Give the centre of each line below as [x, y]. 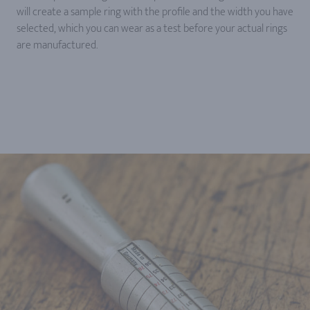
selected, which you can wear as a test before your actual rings [152, 29]
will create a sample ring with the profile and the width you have [155, 12]
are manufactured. [57, 45]
